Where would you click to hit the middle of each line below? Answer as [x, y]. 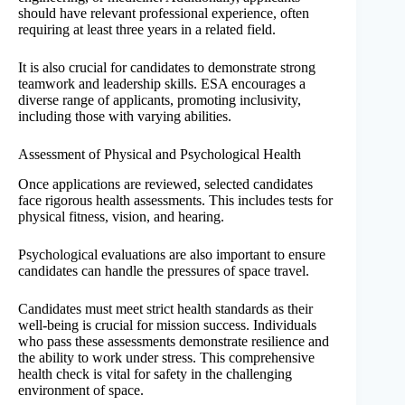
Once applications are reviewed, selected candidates [165, 184]
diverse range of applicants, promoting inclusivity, [160, 100]
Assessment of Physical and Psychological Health [160, 155]
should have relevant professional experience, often [164, 14]
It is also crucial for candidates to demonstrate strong [167, 68]
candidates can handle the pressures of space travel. [164, 271]
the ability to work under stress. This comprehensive [166, 358]
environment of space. [81, 391]
